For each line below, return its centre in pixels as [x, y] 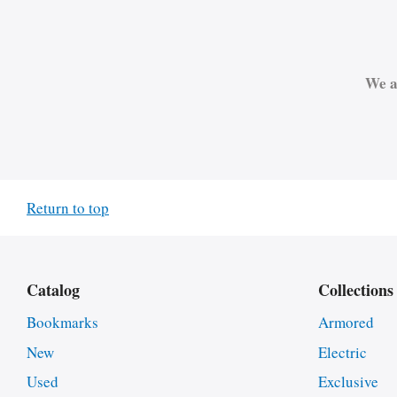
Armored [346, 322]
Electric [342, 352]
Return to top [68, 207]
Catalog [53, 289]
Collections [355, 289]
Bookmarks [62, 322]
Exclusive [348, 382]
